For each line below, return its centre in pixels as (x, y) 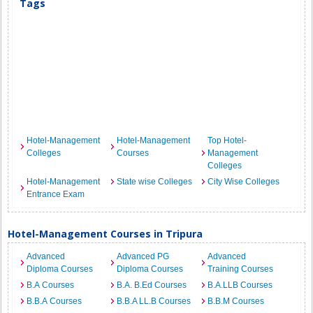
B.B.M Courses (235, 301)
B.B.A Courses (54, 301)
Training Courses (240, 269)
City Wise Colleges (243, 182)
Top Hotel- (227, 140)
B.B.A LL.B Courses (154, 301)
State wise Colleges (155, 182)
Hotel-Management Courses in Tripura (105, 234)
